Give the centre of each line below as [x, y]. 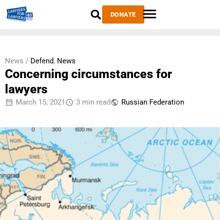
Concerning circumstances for [88, 74]
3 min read [93, 102]
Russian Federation [153, 102]
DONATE [123, 14]
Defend [42, 61]
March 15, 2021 [41, 102]
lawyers [26, 89]
